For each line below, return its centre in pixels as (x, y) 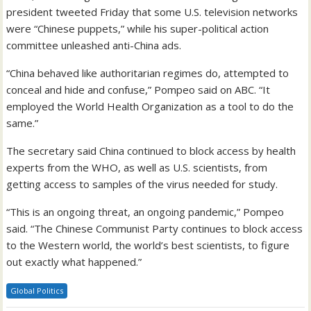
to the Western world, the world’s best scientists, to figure (148, 245)
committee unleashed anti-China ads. (94, 45)
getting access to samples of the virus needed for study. (142, 184)
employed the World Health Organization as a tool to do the (150, 106)
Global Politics (37, 290)
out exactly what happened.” (74, 261)
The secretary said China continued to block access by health (151, 150)
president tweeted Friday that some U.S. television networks (152, 11)
